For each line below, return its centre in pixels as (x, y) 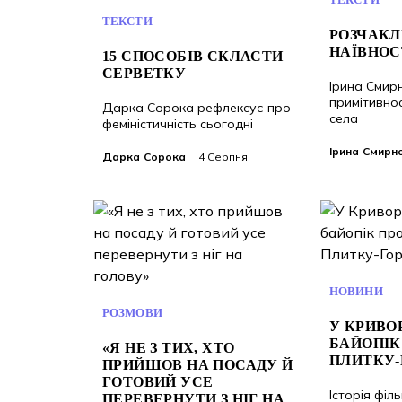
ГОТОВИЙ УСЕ (158, 382)
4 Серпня (222, 157)
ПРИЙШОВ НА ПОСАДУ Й (198, 365)
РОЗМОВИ (132, 313)
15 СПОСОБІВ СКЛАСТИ (193, 56)
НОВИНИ (356, 291)
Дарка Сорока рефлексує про (197, 108)
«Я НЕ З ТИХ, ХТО (169, 348)
